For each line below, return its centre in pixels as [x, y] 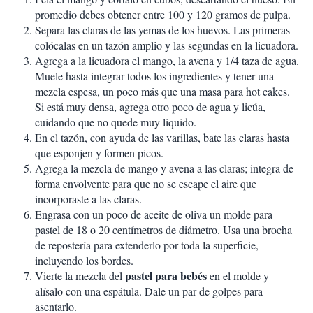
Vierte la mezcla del [80, 276]
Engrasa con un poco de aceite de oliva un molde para [154, 214]
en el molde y [238, 276]
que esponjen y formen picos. [99, 153]
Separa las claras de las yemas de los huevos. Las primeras [162, 30]
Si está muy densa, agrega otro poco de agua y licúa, [150, 107]
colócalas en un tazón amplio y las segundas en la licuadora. [167, 45]
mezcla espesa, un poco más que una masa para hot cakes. [162, 92]
